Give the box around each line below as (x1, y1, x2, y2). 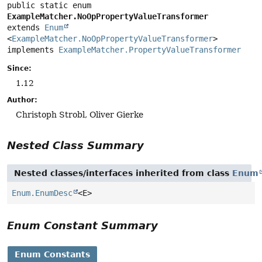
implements (7, 44, 58, 54)
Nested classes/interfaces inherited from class (14, 168, 232, 178)
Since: (7, 64, 32, 73)
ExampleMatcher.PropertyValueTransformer (58, 44, 241, 54)
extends (7, 22, 44, 32)
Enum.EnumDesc (12, 188, 73, 198)
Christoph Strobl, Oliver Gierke (16, 109, 143, 119)
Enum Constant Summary (7, 219, 158, 232)
